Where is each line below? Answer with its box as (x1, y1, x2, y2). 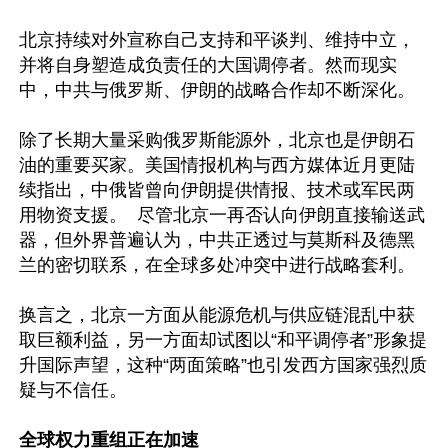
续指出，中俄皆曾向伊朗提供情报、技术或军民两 (19, 180, 415, 200)
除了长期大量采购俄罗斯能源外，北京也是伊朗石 (19, 130, 415, 150)
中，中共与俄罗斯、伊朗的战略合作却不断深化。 (19, 80, 415, 100)
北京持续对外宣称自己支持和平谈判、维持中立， (19, 30, 415, 50)
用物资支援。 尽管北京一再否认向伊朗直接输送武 (19, 205, 425, 225)
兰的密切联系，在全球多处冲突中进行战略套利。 (19, 255, 420, 275)
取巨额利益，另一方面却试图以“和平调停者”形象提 (19, 330, 427, 350)
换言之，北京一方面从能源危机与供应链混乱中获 (19, 305, 415, 325)
